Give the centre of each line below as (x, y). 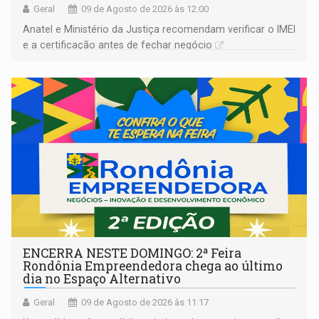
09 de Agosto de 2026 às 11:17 (145, 303)
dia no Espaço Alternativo (102, 279)
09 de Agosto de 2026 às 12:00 (145, 9)
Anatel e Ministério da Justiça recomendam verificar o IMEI (159, 30)
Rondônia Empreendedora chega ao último (153, 266)
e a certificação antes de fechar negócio (118, 45)
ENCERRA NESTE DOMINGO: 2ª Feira (132, 253)
